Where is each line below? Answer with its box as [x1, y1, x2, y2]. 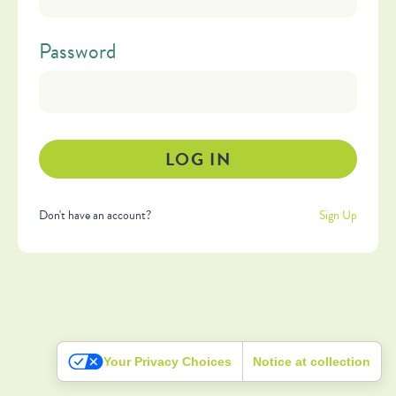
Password [39, 35, 117, 67]
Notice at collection [253, 354, 370, 369]
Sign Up [319, 206, 357, 225]
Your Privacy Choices [103, 354, 232, 369]
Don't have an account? [39, 206, 151, 225]
